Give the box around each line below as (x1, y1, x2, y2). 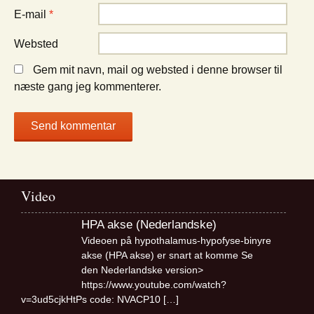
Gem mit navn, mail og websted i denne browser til (33, 64, 282, 76)
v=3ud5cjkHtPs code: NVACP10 (21, 294, 161, 306)
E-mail (14, 8, 49, 21)
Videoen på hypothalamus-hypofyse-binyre (81, 235, 271, 247)
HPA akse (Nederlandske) (81, 218, 217, 232)
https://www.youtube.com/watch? (81, 279, 226, 291)
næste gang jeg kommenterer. (14, 81, 161, 93)
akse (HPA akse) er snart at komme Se (81, 250, 253, 261)
